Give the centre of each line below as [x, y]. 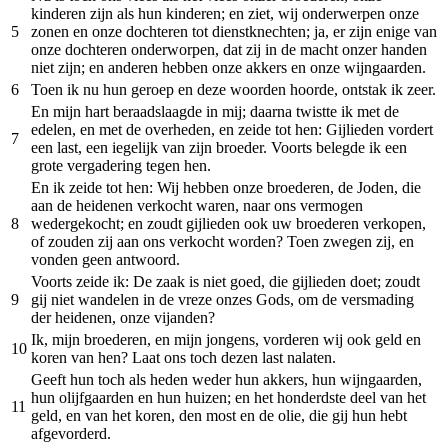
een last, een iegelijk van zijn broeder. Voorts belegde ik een [219, 147]
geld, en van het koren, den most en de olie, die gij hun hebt [219, 415]
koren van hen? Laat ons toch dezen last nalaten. [183, 357]
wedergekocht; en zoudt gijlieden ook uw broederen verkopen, [228, 223]
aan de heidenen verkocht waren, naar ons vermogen [197, 205]
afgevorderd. [71, 433]
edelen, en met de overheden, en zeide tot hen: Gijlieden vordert [232, 129]
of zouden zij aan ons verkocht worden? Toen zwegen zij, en [222, 241]
